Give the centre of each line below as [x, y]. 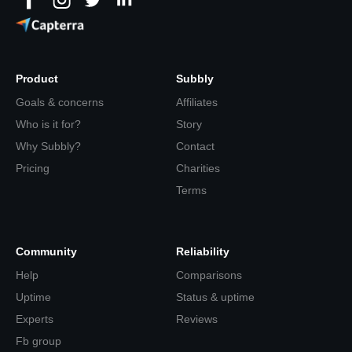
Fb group [38, 341]
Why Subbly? [48, 147]
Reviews [197, 319]
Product [37, 79]
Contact [195, 147]
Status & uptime [215, 297]
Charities [198, 169]
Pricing [33, 169]
